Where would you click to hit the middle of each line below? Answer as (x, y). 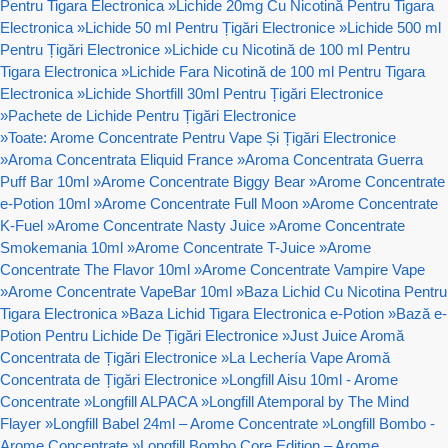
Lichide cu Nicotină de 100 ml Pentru (291, 49)
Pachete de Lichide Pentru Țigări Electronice (152, 115)
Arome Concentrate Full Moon (200, 203)
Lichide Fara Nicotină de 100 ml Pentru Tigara (277, 71)
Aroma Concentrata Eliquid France (120, 159)
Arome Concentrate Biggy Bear (203, 181)
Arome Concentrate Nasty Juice (160, 225)
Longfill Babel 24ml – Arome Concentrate (185, 423)
